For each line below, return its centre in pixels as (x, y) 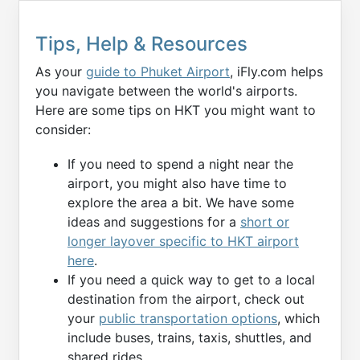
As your (61, 71)
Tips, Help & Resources (141, 43)
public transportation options (188, 318)
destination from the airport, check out (186, 299)
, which (299, 318)
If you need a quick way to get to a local (191, 279)
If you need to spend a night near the (180, 164)
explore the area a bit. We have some (181, 202)
